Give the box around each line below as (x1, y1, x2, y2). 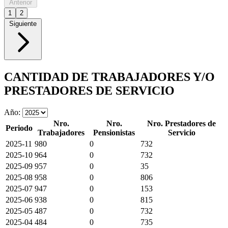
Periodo (6, 123, 33, 132)
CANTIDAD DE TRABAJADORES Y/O (4, 70, 215, 83)
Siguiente (9, 19, 37, 27)
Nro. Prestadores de (147, 119, 216, 128)
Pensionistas (93, 128, 135, 137)
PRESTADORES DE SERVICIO (4, 83, 175, 97)
